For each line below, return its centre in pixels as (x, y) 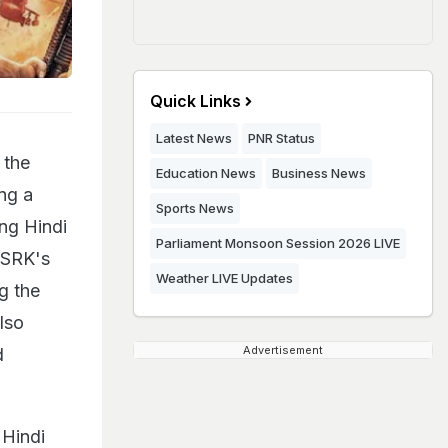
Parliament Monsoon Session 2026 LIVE (278, 243)
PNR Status (281, 138)
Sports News (195, 208)
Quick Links (195, 101)
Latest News (194, 138)
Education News (206, 173)
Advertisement (283, 350)
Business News (319, 173)
